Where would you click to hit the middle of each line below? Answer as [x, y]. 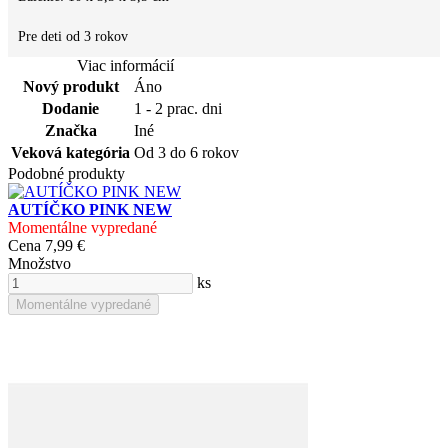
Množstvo [39, 263]
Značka [70, 130]
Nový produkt [70, 86]
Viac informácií [125, 65]
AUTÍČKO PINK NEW [90, 209]
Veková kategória [70, 152]
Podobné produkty [66, 173]
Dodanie [70, 108]
